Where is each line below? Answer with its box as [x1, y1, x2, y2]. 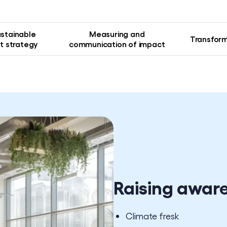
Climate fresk [126, 210, 179, 221]
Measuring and [89, 29, 145, 39]
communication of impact [69, 39, 165, 49]
